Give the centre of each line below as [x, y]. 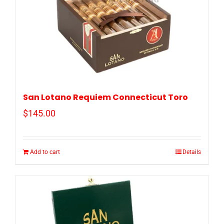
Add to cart [45, 152]
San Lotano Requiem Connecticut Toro [105, 97]
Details [192, 152]
